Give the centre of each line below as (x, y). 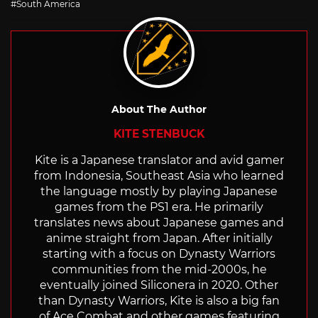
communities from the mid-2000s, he (159, 269)
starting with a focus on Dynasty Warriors (159, 253)
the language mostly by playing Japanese (159, 191)
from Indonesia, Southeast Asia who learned (159, 175)
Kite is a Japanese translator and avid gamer (159, 160)
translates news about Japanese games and (159, 222)
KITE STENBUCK (159, 133)
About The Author (159, 109)
